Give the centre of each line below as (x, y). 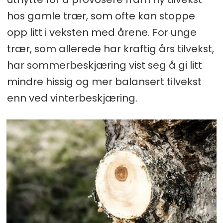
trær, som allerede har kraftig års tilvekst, (110, 49)
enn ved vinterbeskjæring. (72, 98)
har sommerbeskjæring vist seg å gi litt (104, 65)
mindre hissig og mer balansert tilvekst (104, 82)
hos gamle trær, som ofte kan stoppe (101, 16)
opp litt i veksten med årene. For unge (102, 33)
